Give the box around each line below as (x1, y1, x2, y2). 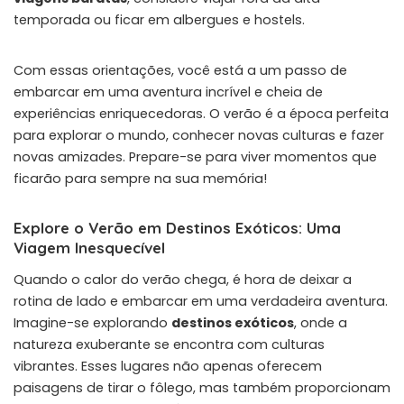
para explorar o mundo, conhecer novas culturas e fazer (14, 125, 384, 144)
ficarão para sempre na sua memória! (14, 169, 267, 188)
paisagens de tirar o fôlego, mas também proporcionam (14, 378, 390, 397)
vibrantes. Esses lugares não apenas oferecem (14, 356, 322, 375)
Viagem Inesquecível (14, 237, 165, 257)
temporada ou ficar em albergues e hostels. (14, 10, 305, 29)
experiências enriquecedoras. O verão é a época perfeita (14, 104, 389, 123)
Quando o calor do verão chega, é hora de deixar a (14, 270, 352, 289)
